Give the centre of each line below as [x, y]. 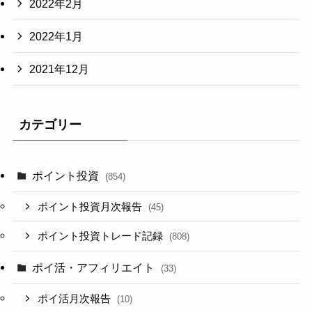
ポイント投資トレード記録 [102, 236]
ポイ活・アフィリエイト [95, 268]
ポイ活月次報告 [76, 299]
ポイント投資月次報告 [92, 206]
